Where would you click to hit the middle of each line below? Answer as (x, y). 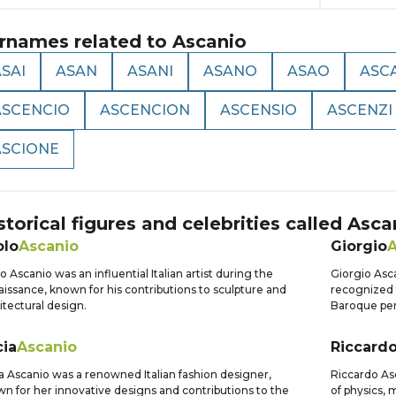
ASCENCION (145, 110)
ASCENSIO (259, 110)
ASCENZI (360, 110)
